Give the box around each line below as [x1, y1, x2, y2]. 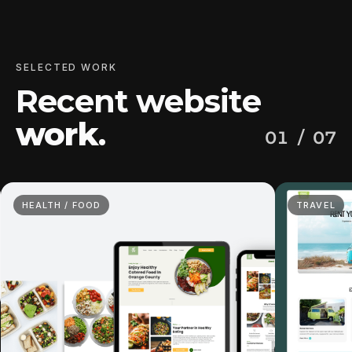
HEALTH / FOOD [21, 200, 101, 211]
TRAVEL [296, 200, 335, 211]
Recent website [16, 82, 261, 120]
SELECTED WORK [16, 61, 117, 73]
